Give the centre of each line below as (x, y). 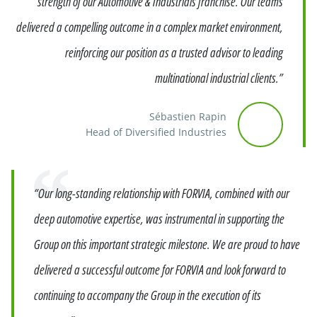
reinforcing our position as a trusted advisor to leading (174, 52)
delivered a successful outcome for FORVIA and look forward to (160, 270)
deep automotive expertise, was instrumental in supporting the (159, 219)
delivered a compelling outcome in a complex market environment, (150, 27)
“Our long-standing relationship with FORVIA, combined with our (162, 193)
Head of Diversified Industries (156, 132)
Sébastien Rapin (188, 116)
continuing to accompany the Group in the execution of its (148, 295)
